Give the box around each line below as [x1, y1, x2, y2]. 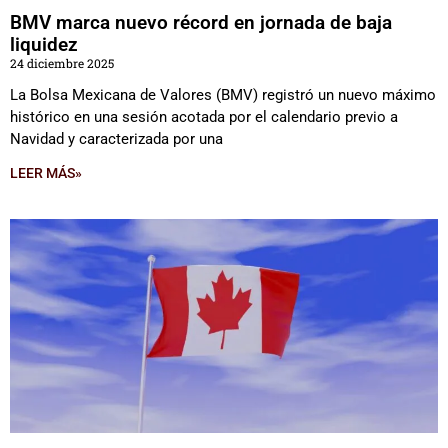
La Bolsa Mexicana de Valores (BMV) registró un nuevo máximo [10, 86, 436, 104]
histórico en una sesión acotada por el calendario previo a [10, 108, 398, 126]
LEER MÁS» [10, 165, 82, 181]
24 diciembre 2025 [10, 55, 114, 71]
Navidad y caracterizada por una [10, 130, 223, 148]
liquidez [10, 33, 78, 56]
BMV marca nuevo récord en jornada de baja [10, 11, 392, 34]
